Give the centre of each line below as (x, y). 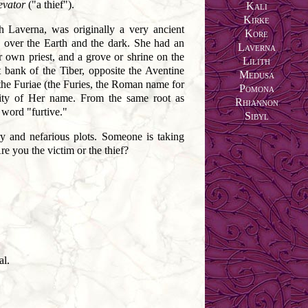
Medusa (256, 75)
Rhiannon (256, 102)
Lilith (256, 61)
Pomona (256, 89)
